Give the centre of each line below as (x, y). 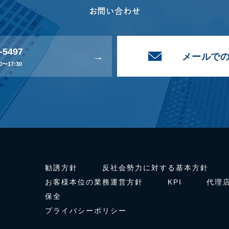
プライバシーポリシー (86, 211)
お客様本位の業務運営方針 (94, 182)
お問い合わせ (114, 11)
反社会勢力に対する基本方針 (155, 168)
